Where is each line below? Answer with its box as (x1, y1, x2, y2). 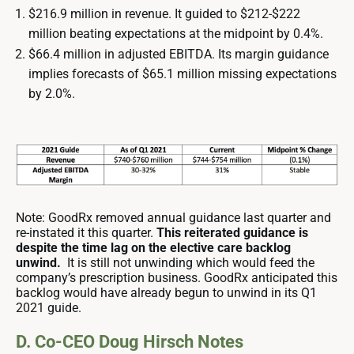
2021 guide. (16, 299, 81, 315)
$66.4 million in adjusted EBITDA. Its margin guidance (28, 47, 329, 62)
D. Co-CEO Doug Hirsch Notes (16, 331, 243, 352)
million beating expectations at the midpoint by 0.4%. (28, 26, 323, 42)
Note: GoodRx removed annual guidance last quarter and (16, 209, 331, 225)
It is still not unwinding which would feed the (67, 254, 314, 270)
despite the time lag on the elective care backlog (16, 239, 291, 255)
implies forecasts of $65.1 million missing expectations (28, 66, 337, 82)
